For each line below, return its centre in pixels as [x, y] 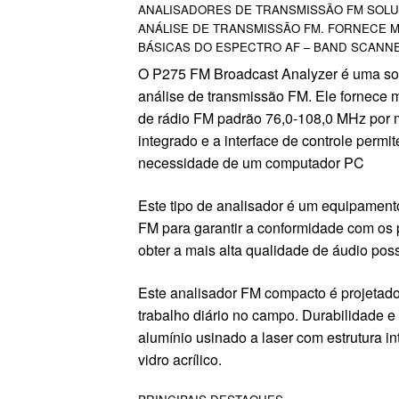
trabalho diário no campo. [220, 314]
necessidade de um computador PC [251, 163]
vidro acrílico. [179, 359]
